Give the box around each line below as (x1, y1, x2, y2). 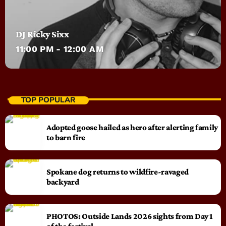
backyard (46, 177, 79, 187)
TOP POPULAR (21, 95, 75, 105)
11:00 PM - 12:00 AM (16, 43, 103, 54)
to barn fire (46, 132, 85, 142)
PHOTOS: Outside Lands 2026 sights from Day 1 (46, 211, 213, 221)
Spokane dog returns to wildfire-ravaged (46, 166, 189, 177)
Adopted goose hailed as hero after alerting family (46, 122, 218, 132)
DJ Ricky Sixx (16, 28, 69, 39)
